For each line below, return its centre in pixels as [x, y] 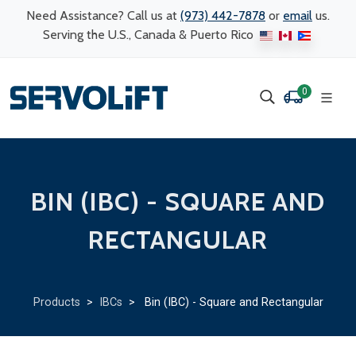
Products [56, 302]
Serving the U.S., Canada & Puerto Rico [149, 35]
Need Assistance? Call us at [103, 15]
